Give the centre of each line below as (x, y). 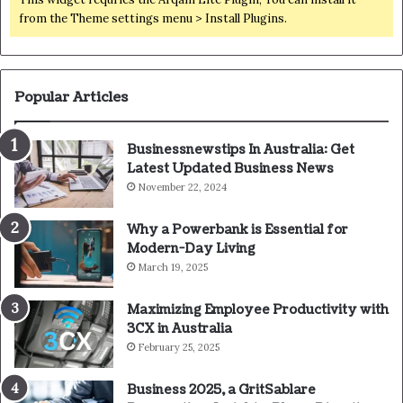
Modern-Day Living (191, 248)
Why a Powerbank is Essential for (237, 229)
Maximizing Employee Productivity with (258, 309)
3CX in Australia (179, 328)
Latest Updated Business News (230, 168)
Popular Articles (71, 97)
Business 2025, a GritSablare (221, 390)
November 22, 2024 (182, 187)
